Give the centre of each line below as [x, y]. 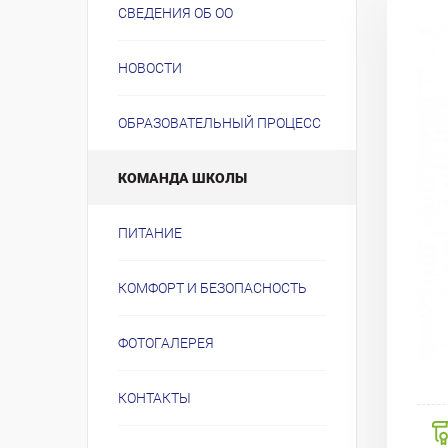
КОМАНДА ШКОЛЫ [182, 178]
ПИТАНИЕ [150, 233]
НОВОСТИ [150, 68]
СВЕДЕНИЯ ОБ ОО [175, 13]
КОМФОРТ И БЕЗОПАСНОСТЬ [212, 288]
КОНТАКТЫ [154, 398]
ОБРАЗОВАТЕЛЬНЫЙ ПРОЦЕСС [219, 123]
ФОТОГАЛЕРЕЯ [166, 343]
